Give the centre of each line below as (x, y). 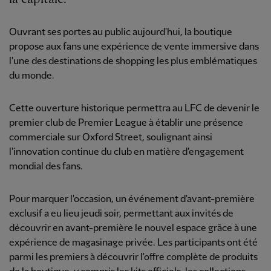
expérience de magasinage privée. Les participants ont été (133, 243)
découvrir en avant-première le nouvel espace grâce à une (133, 229)
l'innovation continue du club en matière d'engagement (126, 152)
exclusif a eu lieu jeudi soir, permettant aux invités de (121, 214)
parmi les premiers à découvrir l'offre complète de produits (133, 258)
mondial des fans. (46, 167)
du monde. (32, 76)
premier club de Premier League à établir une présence (126, 123)
